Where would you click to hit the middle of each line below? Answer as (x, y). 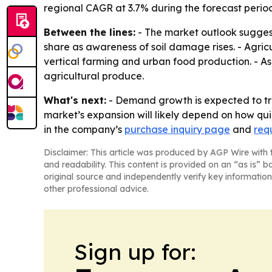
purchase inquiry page (177, 130)
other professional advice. (96, 189)
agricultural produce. (94, 76)
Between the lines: (90, 32)
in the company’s (84, 130)
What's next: (75, 100)
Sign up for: (135, 252)
